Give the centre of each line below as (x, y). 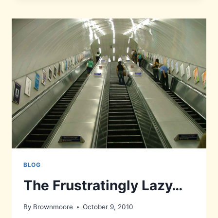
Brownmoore (53, 207)
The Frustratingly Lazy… (103, 185)
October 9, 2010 (108, 207)
